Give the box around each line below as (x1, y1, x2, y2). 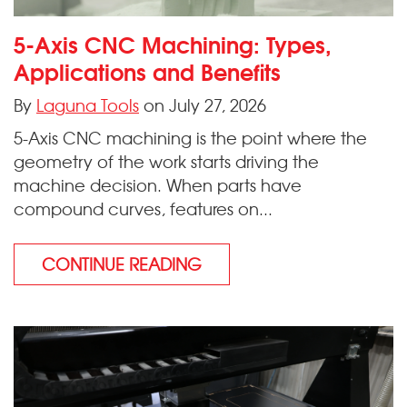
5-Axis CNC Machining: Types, (14, 25, 332, 61)
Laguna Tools (36, 92, 139, 117)
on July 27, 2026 (139, 92, 266, 117)
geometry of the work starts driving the (14, 148, 319, 174)
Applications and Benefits (14, 53, 281, 88)
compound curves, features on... (14, 195, 273, 221)
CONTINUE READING (42, 251, 202, 276)
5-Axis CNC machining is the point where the (14, 124, 367, 150)
